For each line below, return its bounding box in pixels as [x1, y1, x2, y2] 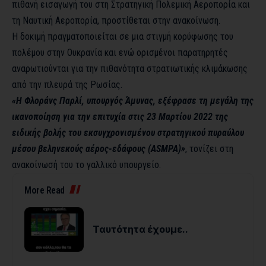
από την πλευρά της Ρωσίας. [12, 79, 122, 91]
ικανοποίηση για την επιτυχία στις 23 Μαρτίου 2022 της [12, 111, 228, 123]
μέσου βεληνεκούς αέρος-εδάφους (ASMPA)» [12, 143, 185, 155]
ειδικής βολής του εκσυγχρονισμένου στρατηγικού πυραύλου [12, 127, 244, 139]
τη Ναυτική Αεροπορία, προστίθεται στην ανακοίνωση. [12, 15, 220, 27]
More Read [24, 185, 65, 197]
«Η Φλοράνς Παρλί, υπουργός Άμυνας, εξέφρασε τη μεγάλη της [12, 95, 254, 107]
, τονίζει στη [185, 143, 233, 155]
